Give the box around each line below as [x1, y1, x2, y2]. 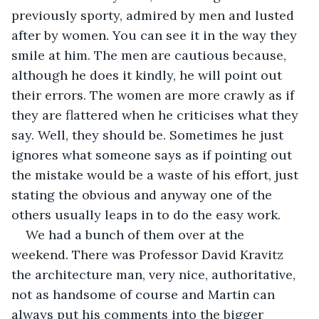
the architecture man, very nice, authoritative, [11, 266, 299, 283]
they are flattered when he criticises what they [11, 106, 302, 123]
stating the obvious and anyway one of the [11, 186, 276, 203]
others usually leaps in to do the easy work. [11, 206, 281, 223]
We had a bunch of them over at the [26, 226, 248, 243]
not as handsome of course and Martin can [11, 286, 278, 303]
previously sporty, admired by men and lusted [11, 6, 298, 23]
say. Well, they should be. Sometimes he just [11, 126, 287, 143]
